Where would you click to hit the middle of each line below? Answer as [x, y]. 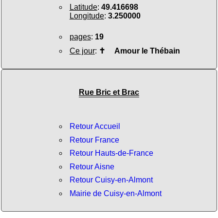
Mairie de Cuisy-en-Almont [115, 193]
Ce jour [82, 51]
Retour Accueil [95, 126]
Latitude [83, 7]
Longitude [87, 16]
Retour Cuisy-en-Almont [111, 180]
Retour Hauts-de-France [111, 153]
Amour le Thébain [142, 51]
